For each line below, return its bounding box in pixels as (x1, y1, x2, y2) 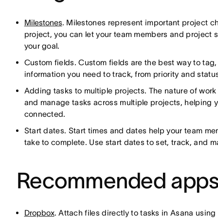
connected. (24, 109, 66, 118)
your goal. (24, 41, 60, 50)
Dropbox (24, 208, 54, 217)
